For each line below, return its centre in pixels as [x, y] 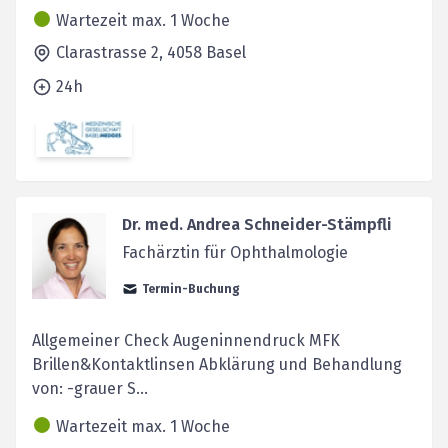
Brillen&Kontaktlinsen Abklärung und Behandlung [217, 365]
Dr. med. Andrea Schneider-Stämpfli [256, 225]
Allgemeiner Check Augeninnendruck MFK [186, 341]
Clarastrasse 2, [111, 52]
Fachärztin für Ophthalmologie [234, 253]
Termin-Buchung [190, 289]
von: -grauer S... [90, 389]
